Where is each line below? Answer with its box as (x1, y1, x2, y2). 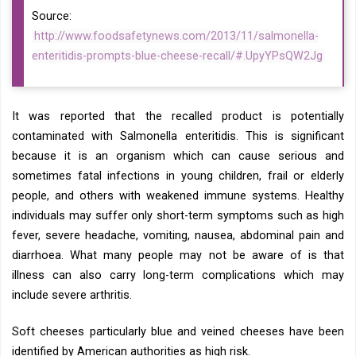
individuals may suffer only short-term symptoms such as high (12, 209, 344, 223)
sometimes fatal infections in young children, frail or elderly (12, 169, 344, 184)
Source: (32, 9, 72, 23)
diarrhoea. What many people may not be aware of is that (12, 249, 344, 263)
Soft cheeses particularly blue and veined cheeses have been (12, 325, 344, 339)
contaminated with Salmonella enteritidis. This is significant (12, 130, 344, 144)
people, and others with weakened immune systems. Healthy (12, 189, 344, 203)
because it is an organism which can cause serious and (12, 149, 344, 164)
